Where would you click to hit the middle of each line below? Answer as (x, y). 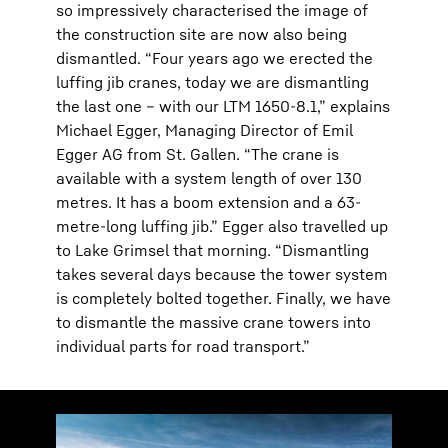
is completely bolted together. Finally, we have (223, 298)
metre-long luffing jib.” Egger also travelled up (222, 226)
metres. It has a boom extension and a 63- (208, 202)
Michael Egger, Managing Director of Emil (204, 130)
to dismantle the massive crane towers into (213, 322)
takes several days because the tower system (222, 274)
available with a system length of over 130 (209, 178)
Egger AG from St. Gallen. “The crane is (197, 154)
